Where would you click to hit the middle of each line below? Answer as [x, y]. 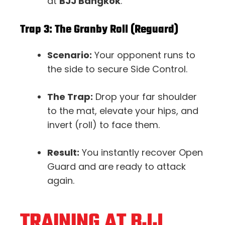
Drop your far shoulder [145, 96]
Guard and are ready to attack [117, 166]
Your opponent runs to [144, 55]
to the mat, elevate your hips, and [123, 110]
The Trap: [70, 96]
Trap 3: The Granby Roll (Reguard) [99, 29]
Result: [63, 152]
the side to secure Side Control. [117, 69]
